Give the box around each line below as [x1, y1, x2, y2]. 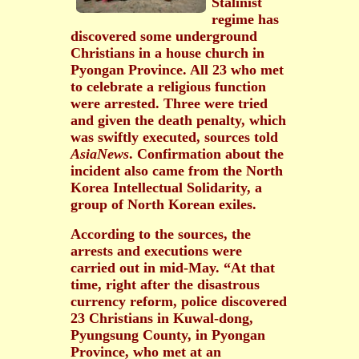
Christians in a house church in [71, 44, 264, 61]
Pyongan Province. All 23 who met [71, 61, 284, 78]
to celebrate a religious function [71, 78, 266, 95]
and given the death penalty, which [71, 111, 286, 128]
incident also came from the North [71, 162, 283, 179]
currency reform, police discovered [71, 292, 287, 309]
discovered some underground [71, 27, 257, 44]
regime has [212, 10, 279, 27]
